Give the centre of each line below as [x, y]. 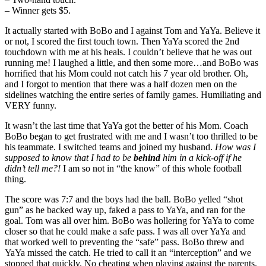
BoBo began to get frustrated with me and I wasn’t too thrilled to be [131, 136]
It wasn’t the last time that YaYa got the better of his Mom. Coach [126, 125]
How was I [235, 147]
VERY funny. [31, 105]
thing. [15, 179]
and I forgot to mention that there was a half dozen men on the [121, 84]
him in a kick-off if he [202, 157]
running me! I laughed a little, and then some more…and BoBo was [132, 62]
